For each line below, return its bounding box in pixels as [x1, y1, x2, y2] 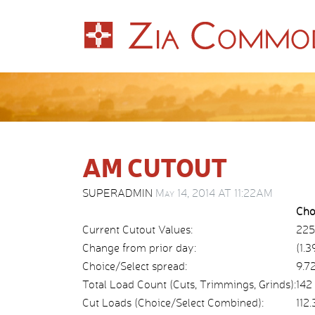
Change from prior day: [82, 241, 196, 255]
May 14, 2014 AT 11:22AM [155, 186, 273, 200]
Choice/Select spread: [82, 259, 187, 273]
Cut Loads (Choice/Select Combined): [82, 296, 264, 309]
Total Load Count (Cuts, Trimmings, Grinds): [82, 278, 296, 291]
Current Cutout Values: [82, 223, 193, 236]
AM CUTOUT [82, 150, 227, 184]
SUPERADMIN [82, 186, 155, 200]
